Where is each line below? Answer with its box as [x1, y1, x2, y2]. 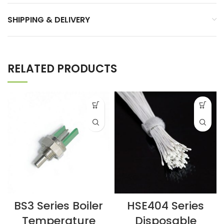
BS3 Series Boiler [14, 197, 103, 213]
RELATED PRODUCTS [7, 60, 117, 76]
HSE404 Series [127, 197, 204, 213]
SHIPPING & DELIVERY [7, 13, 90, 25]
